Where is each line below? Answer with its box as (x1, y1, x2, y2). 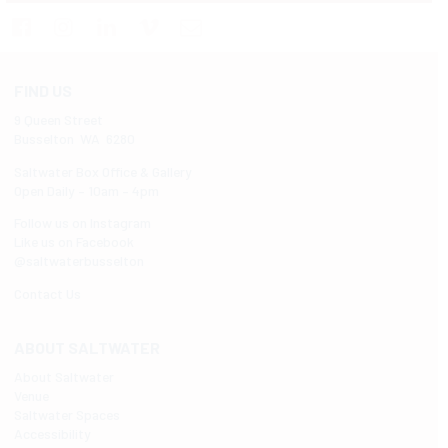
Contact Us (13, 284, 81, 302)
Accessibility (13, 425, 91, 443)
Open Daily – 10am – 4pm (13, 181, 159, 199)
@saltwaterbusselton (13, 252, 144, 270)
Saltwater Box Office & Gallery (13, 162, 192, 180)
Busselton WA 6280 (13, 129, 135, 147)
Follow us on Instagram (13, 214, 151, 232)
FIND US (13, 80, 72, 100)
